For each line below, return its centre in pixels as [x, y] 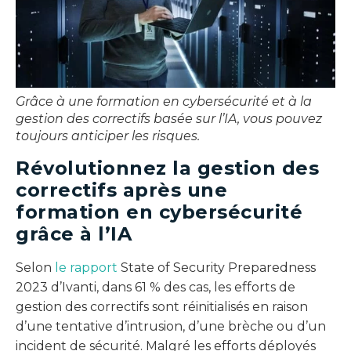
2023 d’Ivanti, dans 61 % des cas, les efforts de [156, 287]
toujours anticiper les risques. [108, 136]
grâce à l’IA [74, 233]
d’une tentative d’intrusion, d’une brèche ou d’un [171, 326]
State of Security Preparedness [217, 267]
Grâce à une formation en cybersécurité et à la [164, 101]
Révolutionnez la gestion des [167, 168]
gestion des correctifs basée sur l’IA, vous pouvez [169, 118]
